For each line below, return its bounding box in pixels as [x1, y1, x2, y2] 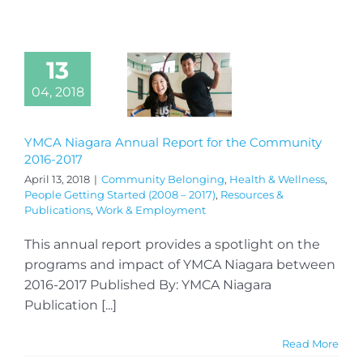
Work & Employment [96, 203, 206, 216]
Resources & [220, 187, 284, 201]
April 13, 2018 [24, 172, 90, 186]
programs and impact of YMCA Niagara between [24, 256, 335, 272]
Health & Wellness [229, 172, 325, 186]
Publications [24, 203, 91, 216]
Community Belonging [101, 172, 224, 186]
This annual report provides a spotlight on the [24, 236, 320, 252]
